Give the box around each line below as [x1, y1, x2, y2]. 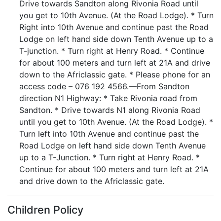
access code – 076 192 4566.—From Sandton [19, 81, 189, 91]
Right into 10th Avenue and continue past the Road [19, 22, 209, 32]
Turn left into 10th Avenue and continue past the [19, 129, 199, 139]
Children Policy [7, 203, 83, 216]
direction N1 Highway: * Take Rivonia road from [19, 93, 197, 103]
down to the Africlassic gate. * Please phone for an [19, 70, 210, 79]
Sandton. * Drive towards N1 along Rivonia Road [19, 105, 200, 115]
